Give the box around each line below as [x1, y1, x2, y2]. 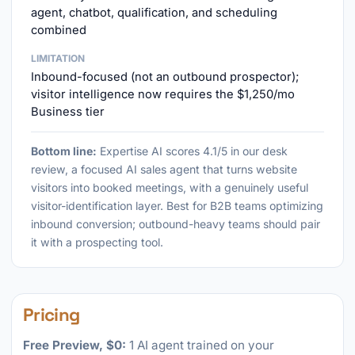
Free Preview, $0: [23, 338, 126, 353]
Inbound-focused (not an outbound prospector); [31, 70, 299, 84]
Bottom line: [31, 144, 97, 158]
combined [31, 23, 86, 37]
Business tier [31, 105, 105, 119]
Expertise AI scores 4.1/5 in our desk [97, 144, 288, 158]
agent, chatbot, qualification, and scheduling [31, 6, 277, 20]
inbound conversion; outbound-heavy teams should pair [31, 217, 320, 231]
